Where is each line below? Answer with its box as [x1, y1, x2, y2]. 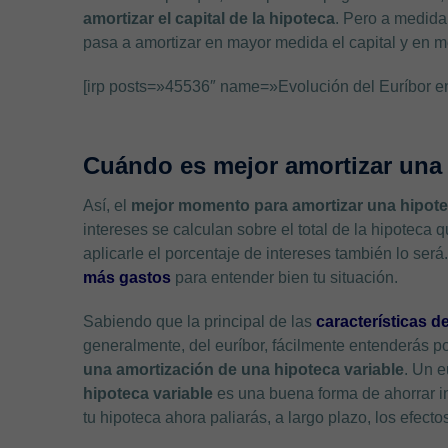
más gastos [83, 268, 172, 286]
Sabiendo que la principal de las [83, 312, 313, 330]
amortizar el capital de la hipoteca [83, 9, 336, 27]
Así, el [83, 196, 132, 214]
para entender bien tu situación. [175, 268, 399, 286]
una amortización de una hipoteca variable [83, 360, 405, 378]
